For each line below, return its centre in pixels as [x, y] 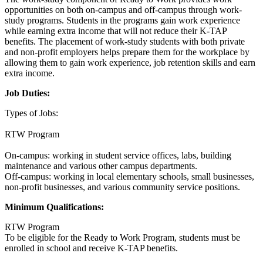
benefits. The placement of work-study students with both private [125, 41]
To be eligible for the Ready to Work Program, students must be [122, 237]
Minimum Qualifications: [54, 207]
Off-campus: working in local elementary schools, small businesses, [129, 176]
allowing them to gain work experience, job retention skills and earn [130, 62]
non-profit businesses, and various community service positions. [122, 187]
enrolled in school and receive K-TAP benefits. [91, 248]
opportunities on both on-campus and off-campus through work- [123, 9]
